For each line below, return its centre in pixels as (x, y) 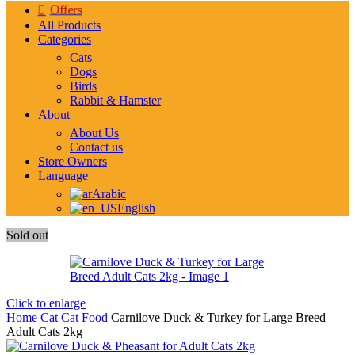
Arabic (109, 194)
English (136, 208)
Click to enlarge (46, 303)
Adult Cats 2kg (44, 332)
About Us (94, 133)
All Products (69, 25)
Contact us (96, 147)
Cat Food (86, 317)
